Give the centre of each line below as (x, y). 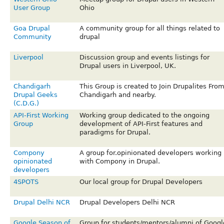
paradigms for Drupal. (115, 132)
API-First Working (41, 115)
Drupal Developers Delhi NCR (127, 202)
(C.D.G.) (26, 103)
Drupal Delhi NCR (41, 202)
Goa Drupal (31, 28)
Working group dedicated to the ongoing (144, 115)
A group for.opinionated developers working (150, 153)
